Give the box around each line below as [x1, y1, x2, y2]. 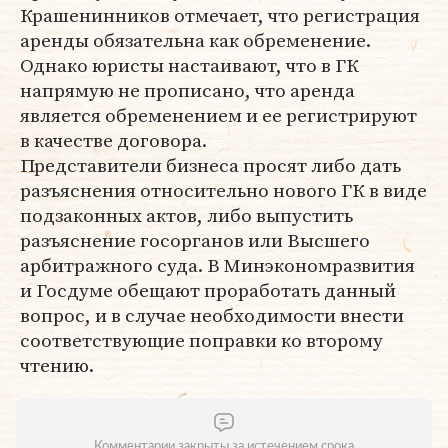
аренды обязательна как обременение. [20, 27, 371, 53]
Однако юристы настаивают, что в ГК [20, 52, 359, 78]
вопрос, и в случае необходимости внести [20, 302, 404, 328]
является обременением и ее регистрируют [20, 102, 417, 128]
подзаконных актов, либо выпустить [20, 202, 353, 228]
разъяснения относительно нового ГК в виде [20, 177, 427, 203]
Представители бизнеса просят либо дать [20, 152, 401, 178]
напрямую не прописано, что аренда [20, 77, 355, 103]
